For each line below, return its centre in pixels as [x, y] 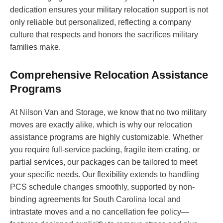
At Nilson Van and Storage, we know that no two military [108, 112]
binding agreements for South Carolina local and [95, 200]
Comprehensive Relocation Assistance [109, 75]
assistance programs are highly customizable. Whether [106, 137]
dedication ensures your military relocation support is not [109, 10]
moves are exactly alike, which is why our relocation [101, 125]
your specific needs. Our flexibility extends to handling [105, 175]
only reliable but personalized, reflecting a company [101, 22]
